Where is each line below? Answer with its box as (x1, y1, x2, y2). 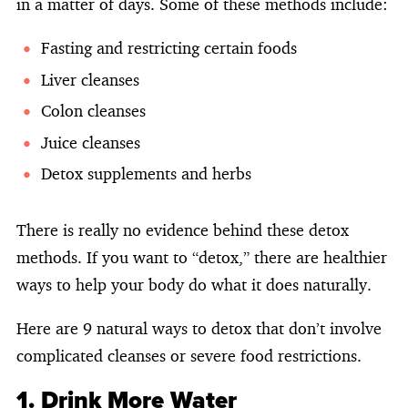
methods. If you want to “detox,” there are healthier (16, 246, 387, 267)
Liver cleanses (41, 68, 139, 89)
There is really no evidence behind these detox (16, 219, 349, 240)
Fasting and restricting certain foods (41, 37, 297, 57)
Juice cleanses (41, 131, 140, 152)
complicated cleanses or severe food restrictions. (16, 344, 362, 365)
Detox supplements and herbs (41, 163, 251, 183)
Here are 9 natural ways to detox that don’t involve (16, 317, 382, 338)
